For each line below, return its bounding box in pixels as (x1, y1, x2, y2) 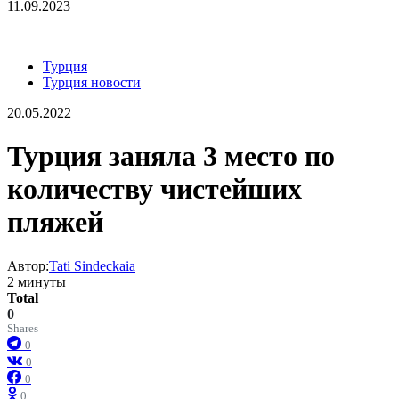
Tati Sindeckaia (49, 257, 135, 273)
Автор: (7, 257, 49, 273)
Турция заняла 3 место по (7, 140, 335, 173)
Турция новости (43, 74, 141, 90)
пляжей (7, 206, 103, 239)
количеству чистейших (7, 173, 302, 206)
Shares (7, 322, 38, 335)
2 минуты (7, 273, 66, 289)
